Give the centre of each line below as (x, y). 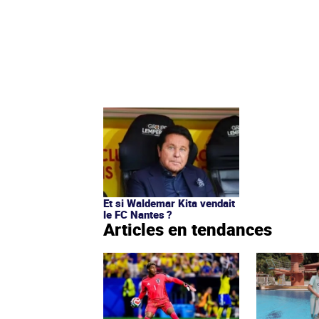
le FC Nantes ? (138, 215)
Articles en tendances (188, 230)
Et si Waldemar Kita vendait (169, 203)
